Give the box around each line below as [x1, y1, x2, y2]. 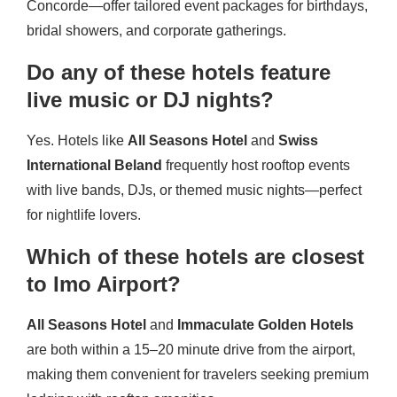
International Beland [27, 158, 162, 173]
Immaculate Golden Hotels [177, 317, 354, 332]
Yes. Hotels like [27, 133, 128, 148]
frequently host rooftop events [162, 158, 350, 173]
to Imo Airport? [27, 272, 181, 296]
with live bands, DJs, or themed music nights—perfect [27, 183, 362, 198]
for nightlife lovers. [27, 207, 141, 222]
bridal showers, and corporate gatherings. [27, 23, 286, 38]
